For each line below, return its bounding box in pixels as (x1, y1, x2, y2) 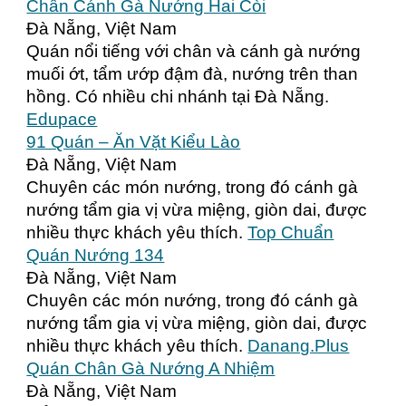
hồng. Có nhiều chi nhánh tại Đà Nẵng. (26, 87, 330, 106)
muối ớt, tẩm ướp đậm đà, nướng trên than (26, 64, 359, 83)
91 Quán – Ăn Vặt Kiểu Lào (26, 132, 241, 151)
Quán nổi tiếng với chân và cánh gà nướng (26, 42, 362, 61)
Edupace (26, 110, 98, 129)
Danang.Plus (247, 336, 350, 355)
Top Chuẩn (247, 223, 334, 242)
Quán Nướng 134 (26, 246, 165, 265)
